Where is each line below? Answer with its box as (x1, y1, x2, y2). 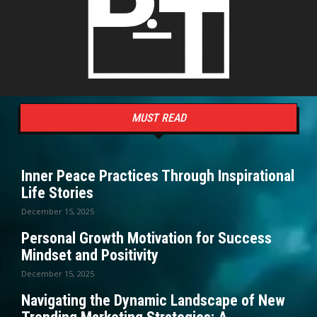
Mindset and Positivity (21, 246, 158, 264)
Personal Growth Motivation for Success (21, 229, 272, 247)
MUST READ (131, 110, 186, 125)
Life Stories (21, 183, 93, 202)
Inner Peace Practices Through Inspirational (21, 166, 294, 185)
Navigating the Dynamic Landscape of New (21, 291, 285, 309)
